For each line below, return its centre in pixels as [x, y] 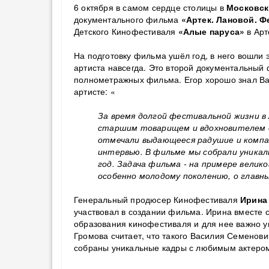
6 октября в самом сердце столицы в [150, 7]
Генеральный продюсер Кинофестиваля [157, 199]
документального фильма [128, 19]
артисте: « [95, 91]
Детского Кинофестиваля [126, 31]
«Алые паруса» [213, 31]
